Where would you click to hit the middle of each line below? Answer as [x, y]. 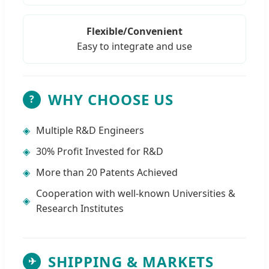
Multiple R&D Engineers [90, 130]
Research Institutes [80, 208]
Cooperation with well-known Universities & [136, 193]
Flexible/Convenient [134, 31]
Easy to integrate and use [134, 46]
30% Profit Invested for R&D [100, 151]
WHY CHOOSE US [111, 99]
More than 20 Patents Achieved [107, 172]
